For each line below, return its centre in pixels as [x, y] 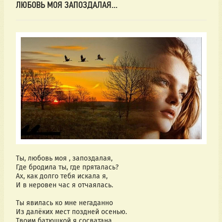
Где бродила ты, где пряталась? [67, 167]
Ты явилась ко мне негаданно [64, 203]
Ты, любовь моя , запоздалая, [64, 158]
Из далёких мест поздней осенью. [71, 212]
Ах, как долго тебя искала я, [62, 176]
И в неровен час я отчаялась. [64, 185]
